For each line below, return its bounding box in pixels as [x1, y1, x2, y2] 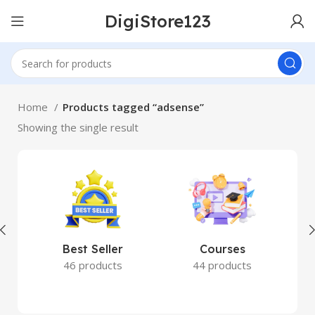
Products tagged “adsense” [63, 100, 204, 114]
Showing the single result [18, 120, 139, 134]
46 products [63, 258, 122, 272]
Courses [199, 242, 245, 256]
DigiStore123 [104, 10, 211, 32]
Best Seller [63, 242, 123, 256]
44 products [193, 258, 252, 272]
